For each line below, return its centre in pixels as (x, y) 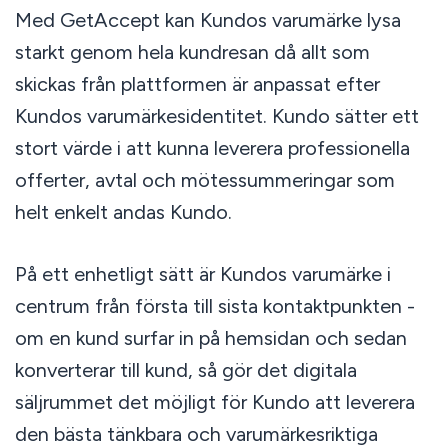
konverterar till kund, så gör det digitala (185, 370)
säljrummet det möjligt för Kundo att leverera (214, 402)
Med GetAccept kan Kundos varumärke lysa (207, 20)
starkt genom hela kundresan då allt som (192, 52)
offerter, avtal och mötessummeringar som (204, 180)
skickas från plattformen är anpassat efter (197, 84)
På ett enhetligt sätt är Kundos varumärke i (202, 274)
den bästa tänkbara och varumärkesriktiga (196, 434)
